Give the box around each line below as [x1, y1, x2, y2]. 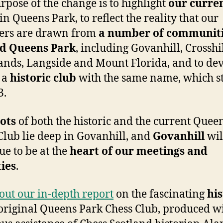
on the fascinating [113, 187, 207, 201]
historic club [10, 72, 76, 86]
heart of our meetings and [70, 144, 208, 158]
